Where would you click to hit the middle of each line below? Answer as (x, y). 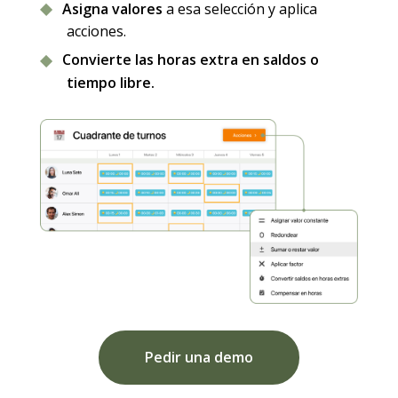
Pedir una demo (199, 358)
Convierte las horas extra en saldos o (190, 60)
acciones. (96, 32)
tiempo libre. (110, 82)
